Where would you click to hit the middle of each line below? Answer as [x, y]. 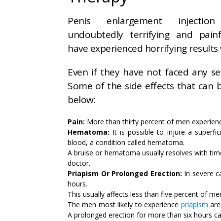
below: [81, 100]
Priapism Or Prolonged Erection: [125, 174]
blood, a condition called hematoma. [126, 143]
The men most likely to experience [124, 205]
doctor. [79, 163]
